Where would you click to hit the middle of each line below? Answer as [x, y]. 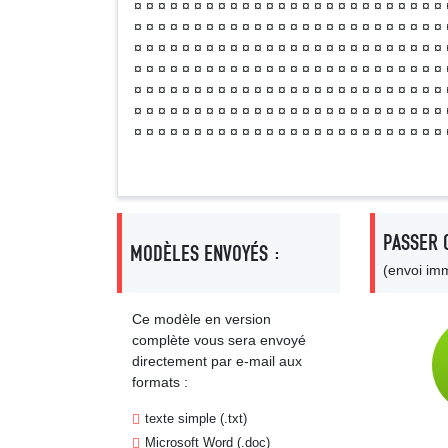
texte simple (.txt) [196, 418]
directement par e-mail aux [217, 361]
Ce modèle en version [201, 319]
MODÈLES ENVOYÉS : [205, 253]
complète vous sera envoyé [219, 340]
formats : [160, 382]
